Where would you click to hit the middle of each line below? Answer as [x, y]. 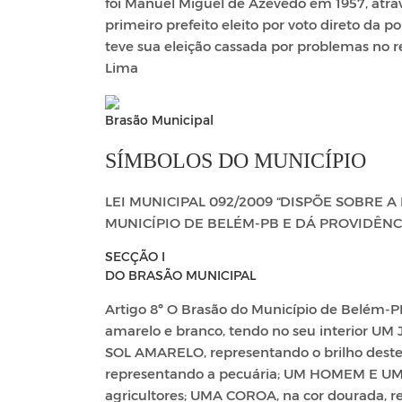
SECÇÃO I [135, 256]
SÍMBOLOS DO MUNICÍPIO [236, 160]
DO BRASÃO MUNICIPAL [180, 275]
